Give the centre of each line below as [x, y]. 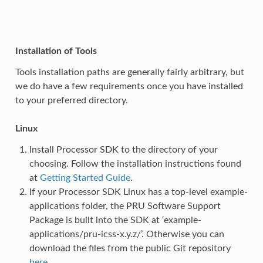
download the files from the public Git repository [130, 248]
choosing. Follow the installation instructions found [135, 163]
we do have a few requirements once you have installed [129, 86]
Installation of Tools [56, 51]
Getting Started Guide [85, 178]
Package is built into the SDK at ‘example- [115, 220]
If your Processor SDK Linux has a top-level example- [138, 192]
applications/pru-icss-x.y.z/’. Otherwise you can [127, 234]
